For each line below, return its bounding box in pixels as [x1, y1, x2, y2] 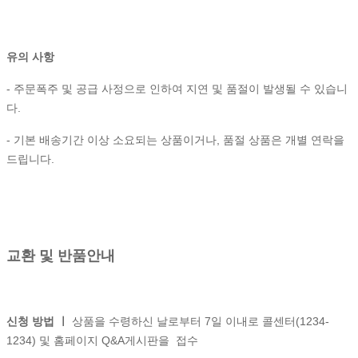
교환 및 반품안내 [6, 247, 115, 264]
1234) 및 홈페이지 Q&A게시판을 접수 [6, 333, 198, 347]
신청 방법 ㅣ [6, 314, 72, 328]
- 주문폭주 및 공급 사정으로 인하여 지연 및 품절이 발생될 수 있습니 [6, 82, 348, 95]
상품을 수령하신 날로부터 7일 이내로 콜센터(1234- [72, 314, 329, 328]
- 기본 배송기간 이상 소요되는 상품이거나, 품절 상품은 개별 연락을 [6, 133, 344, 146]
